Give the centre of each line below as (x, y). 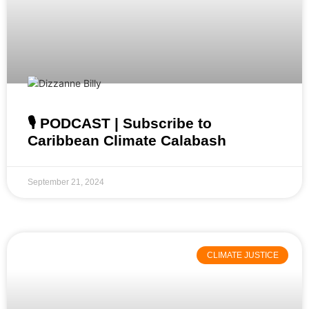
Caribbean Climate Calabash (127, 141)
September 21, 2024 (66, 182)
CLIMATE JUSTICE (242, 256)
